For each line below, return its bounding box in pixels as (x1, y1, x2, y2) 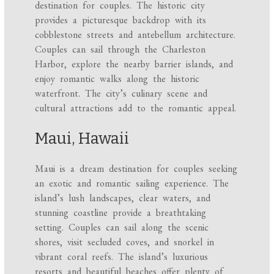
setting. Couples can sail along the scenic (35, 221, 209, 234)
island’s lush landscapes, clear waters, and (35, 191, 211, 205)
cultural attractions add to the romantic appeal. (35, 102, 237, 115)
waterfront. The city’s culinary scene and (35, 87, 208, 100)
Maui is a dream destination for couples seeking (35, 162, 238, 176)
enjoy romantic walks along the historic (35, 72, 200, 86)
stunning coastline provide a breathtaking (35, 206, 207, 220)
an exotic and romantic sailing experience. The (35, 177, 229, 190)
